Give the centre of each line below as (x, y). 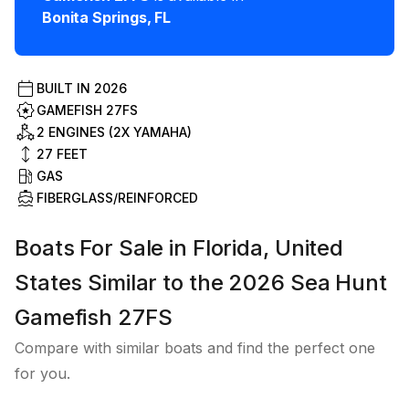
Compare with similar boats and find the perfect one (195, 348)
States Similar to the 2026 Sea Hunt (201, 283)
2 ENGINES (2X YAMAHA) (114, 132)
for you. (42, 374)
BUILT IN (65, 89)
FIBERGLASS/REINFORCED (117, 198)
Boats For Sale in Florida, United (179, 248)
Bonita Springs (94, 18)
